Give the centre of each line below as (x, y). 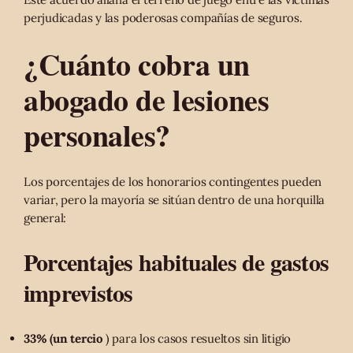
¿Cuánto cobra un (137, 64)
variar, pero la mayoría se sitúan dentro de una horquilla (175, 199)
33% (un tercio (63, 338)
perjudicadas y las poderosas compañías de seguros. (163, 17)
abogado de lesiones (147, 99)
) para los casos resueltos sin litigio (197, 338)
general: (45, 217)
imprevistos (78, 292)
